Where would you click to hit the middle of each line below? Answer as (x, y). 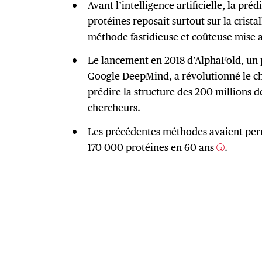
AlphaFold (218, 60)
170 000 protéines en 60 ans (152, 147)
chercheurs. (114, 108)
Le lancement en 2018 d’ (141, 60)
